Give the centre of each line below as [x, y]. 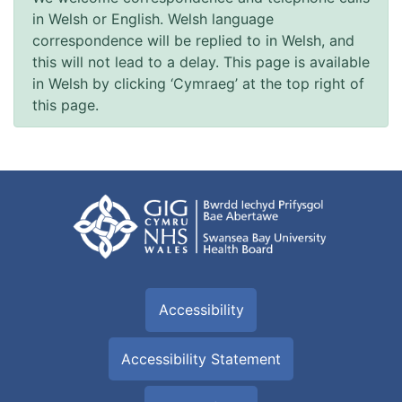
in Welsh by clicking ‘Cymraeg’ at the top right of [198, 84]
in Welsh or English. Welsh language [153, 19]
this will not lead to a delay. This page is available [201, 62]
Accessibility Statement [201, 358]
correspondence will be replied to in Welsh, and [193, 41]
